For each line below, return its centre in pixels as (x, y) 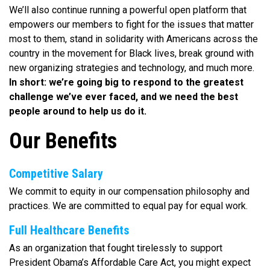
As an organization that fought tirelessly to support (116, 248)
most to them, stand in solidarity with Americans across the (133, 39)
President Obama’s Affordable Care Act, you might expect (130, 263)
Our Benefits (63, 141)
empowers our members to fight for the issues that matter (131, 25)
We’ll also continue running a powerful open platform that (128, 10)
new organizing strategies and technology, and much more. (132, 68)
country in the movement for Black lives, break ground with (131, 54)
